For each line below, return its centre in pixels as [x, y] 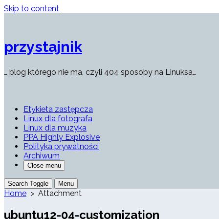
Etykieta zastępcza [58, 109]
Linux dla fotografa [58, 119]
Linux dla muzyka [55, 128]
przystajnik [43, 47]
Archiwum [42, 156]
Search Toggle [28, 184]
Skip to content [32, 9]
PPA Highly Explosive [62, 137]
